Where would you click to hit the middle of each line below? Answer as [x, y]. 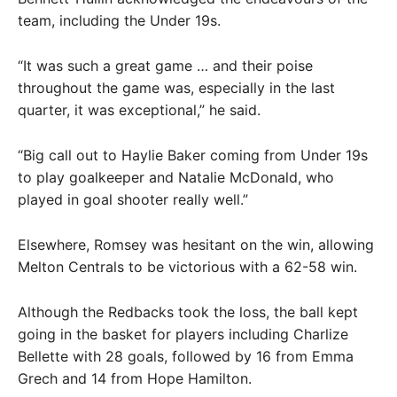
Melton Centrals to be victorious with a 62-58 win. [187, 267]
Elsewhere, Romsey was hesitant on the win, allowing [196, 245]
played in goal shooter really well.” [133, 199]
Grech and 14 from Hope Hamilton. [135, 378]
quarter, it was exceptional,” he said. [139, 110]
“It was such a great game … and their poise [165, 66]
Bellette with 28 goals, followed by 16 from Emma [186, 356]
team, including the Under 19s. [119, 20]
